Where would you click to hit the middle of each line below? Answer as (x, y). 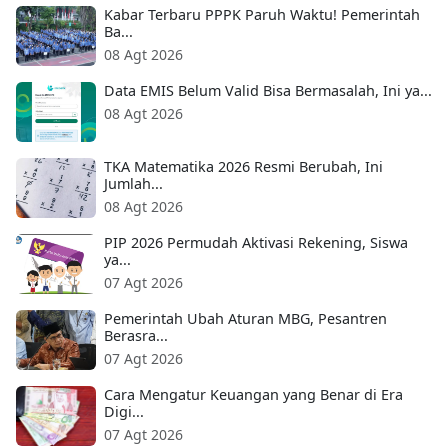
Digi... (124, 412)
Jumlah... (133, 184)
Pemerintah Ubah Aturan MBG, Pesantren (245, 319)
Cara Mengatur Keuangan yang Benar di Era (253, 395)
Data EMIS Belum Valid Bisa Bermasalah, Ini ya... (268, 91)
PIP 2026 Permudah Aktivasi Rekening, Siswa (256, 243)
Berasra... (136, 336)
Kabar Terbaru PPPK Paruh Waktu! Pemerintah (262, 15)
